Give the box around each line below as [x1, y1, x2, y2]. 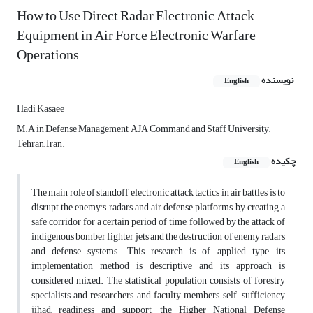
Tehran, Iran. [17, 134, 65, 154]
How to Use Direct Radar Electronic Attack [17, 2, 254, 30]
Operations [17, 41, 79, 69]
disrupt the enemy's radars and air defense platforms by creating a [31, 198, 285, 217]
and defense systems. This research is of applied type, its [31, 242, 285, 261]
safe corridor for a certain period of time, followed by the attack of [31, 212, 285, 232]
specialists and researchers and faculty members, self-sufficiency [31, 286, 285, 305]
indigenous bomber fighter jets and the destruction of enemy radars [31, 227, 285, 247]
